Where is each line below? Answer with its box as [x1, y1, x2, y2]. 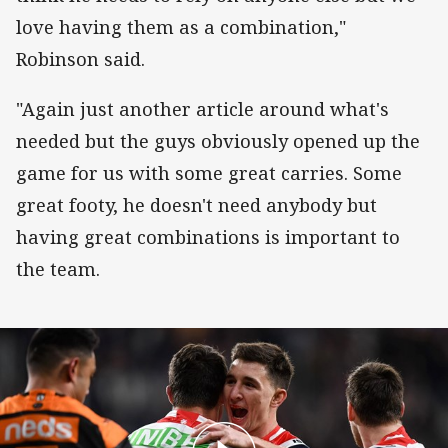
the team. [16, 256, 100, 281]
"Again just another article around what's [16, 96, 389, 121]
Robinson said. [16, 46, 145, 71]
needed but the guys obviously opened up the [16, 128, 420, 153]
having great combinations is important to [16, 224, 400, 249]
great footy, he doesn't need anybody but [16, 192, 377, 217]
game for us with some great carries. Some [16, 160, 402, 185]
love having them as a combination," [16, 14, 346, 39]
